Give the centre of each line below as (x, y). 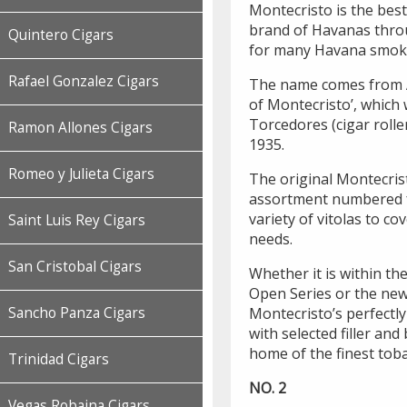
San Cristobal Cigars (75, 267)
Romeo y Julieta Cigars (81, 174)
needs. (271, 239)
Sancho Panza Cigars (77, 313)
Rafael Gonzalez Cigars (84, 81)
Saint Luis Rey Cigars (77, 220)
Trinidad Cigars (59, 359)
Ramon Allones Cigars (80, 128)
